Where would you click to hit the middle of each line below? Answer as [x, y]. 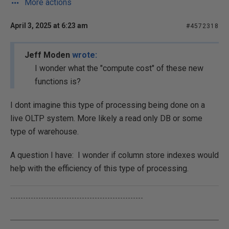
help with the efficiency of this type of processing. [99, 168]
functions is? [58, 82]
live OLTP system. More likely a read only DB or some [106, 118]
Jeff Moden [48, 55]
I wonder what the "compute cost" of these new [119, 68]
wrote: [85, 55]
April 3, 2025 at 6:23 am [49, 26]
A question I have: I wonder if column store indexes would [114, 155]
